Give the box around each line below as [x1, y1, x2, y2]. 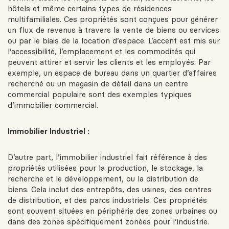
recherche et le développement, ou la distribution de [8, 174, 198, 184]
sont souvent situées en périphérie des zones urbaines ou [8, 206, 217, 216]
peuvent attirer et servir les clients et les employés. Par [8, 57, 211, 67]
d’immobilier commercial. [8, 100, 98, 110]
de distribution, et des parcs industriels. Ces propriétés [8, 195, 207, 205]
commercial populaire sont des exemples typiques [8, 89, 192, 100]
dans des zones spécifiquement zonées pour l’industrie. [8, 217, 209, 227]
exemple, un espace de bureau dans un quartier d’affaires [8, 68, 217, 78]
